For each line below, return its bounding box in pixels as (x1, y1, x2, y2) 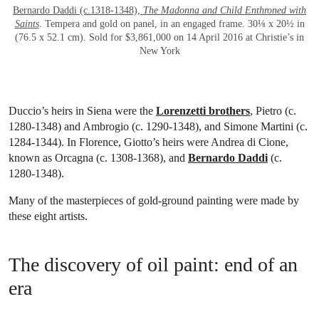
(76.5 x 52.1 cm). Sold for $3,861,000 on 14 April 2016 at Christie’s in (15, 31, 304, 43)
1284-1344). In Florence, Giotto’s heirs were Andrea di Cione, (9, 135, 288, 148)
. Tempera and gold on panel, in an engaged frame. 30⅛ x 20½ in (38, 18, 305, 29)
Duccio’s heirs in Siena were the (9, 104, 156, 117)
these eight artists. (9, 209, 88, 222)
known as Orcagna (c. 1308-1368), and (9, 151, 188, 164)
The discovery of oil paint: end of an (9, 253, 298, 276)
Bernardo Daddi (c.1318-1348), (13, 4, 143, 16)
